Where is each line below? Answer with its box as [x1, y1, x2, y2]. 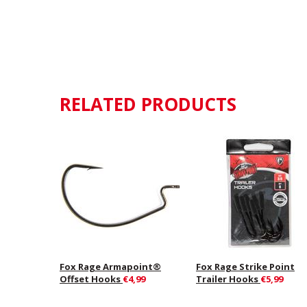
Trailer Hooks [195, 272, 260, 285]
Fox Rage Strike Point [195, 260, 295, 273]
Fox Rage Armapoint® [60, 260, 161, 273]
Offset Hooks [60, 272, 123, 285]
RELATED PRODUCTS [60, 91, 236, 116]
